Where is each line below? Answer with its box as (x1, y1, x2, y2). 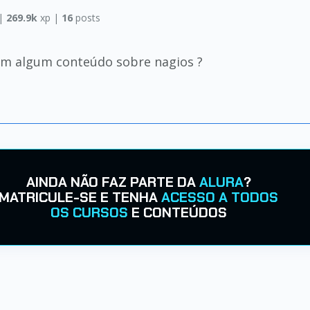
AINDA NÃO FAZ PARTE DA (26, 173, 199, 191)
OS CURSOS (50, 203, 128, 221)
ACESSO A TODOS (161, 188, 278, 206)
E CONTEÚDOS (127, 203, 227, 221)
